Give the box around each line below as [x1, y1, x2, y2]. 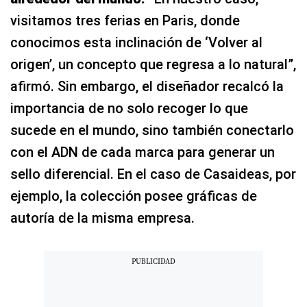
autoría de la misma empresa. [10, 210, 195, 226]
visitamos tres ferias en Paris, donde [10, 12, 240, 29]
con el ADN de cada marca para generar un [10, 144, 275, 160]
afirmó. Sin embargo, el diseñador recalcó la [10, 78, 284, 95]
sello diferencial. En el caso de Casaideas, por [10, 166, 296, 182]
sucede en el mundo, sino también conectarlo [10, 122, 294, 138]
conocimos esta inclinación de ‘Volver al [10, 34, 262, 51]
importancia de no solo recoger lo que [10, 100, 248, 116]
